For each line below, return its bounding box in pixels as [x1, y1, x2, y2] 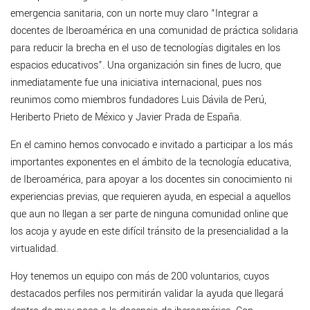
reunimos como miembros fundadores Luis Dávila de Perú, [10, 93, 266, 108]
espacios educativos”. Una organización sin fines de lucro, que [10, 58, 281, 73]
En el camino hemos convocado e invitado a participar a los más [10, 138, 293, 153]
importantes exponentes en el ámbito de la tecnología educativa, [10, 155, 291, 170]
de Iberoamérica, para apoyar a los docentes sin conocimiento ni [10, 172, 292, 188]
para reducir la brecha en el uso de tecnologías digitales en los [10, 41, 280, 56]
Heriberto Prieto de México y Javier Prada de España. [10, 110, 241, 125]
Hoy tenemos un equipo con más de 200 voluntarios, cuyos [10, 269, 269, 284]
